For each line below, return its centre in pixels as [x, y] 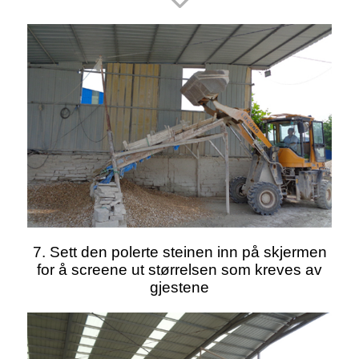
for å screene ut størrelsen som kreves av [179, 269]
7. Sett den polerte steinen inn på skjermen [179, 252]
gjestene [179, 287]
